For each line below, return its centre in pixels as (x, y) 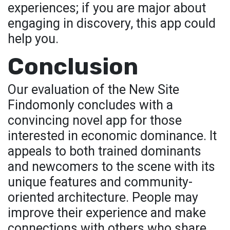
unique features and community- (100, 182)
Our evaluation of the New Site (93, 90)
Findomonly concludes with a (90, 105)
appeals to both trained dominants (104, 151)
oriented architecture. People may (103, 197)
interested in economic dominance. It (112, 136)
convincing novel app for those (95, 120)
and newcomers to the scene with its (111, 167)
